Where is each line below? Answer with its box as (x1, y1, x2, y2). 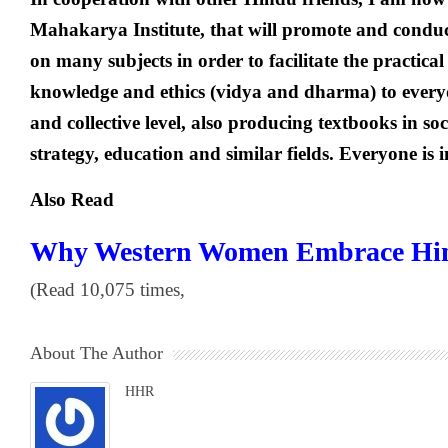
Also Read (30, 189, 114, 210)
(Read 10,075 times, (30, 279, 185, 300)
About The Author (30, 343, 163, 363)
